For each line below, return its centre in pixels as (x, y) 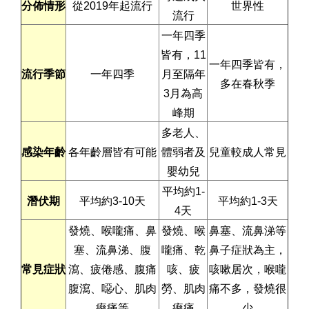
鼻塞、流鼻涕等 (248, 230)
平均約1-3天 (248, 201)
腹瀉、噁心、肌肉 (112, 288)
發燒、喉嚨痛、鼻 (112, 230)
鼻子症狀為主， (248, 250)
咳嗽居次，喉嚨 (248, 269)
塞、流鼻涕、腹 (112, 250)
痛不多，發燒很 (248, 288)
